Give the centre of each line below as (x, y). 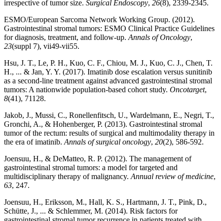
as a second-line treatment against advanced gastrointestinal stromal (108, 80)
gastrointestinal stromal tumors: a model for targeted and (91, 167)
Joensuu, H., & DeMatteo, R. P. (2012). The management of (98, 158)
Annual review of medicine (172, 176)
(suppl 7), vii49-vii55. (46, 46)
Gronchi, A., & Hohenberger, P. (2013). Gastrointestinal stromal (103, 124)
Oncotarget (187, 89)
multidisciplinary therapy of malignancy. (67, 176)
